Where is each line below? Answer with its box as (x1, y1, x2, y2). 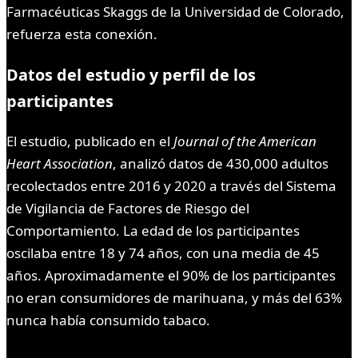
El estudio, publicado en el (6, 132, 173, 151)
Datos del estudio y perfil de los (6, 64, 256, 86)
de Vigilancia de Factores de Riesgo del (6, 199, 249, 218)
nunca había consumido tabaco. (6, 311, 210, 330)
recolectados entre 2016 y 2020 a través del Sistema (6, 177, 336, 196)
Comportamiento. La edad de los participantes (6, 221, 300, 241)
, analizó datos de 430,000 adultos (113, 154, 328, 173)
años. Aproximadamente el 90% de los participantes (6, 266, 336, 285)
